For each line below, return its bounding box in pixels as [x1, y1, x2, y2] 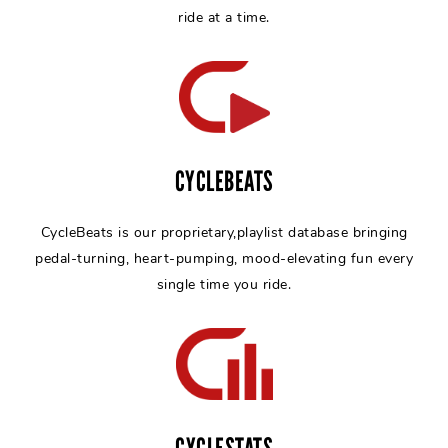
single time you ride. [156, 275, 292, 294]
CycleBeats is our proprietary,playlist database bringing [40, 223, 408, 242]
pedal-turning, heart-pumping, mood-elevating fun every [35, 249, 413, 268]
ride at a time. [178, 8, 270, 27]
